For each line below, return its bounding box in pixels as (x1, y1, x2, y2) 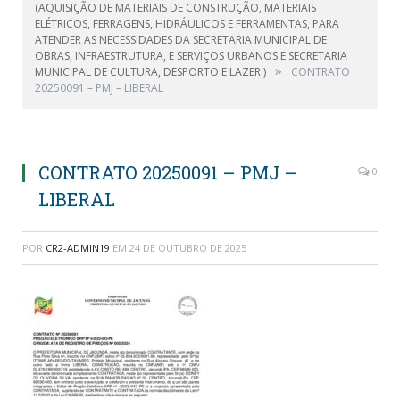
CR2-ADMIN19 (46, 241, 110, 254)
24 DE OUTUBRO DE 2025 (129, 241, 246, 254)
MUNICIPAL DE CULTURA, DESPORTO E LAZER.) (35, 64, 266, 79)
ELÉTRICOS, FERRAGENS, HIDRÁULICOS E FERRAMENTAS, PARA (35, 16, 339, 31)
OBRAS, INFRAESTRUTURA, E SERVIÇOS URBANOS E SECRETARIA (35, 48, 347, 63)
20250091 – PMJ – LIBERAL (35, 80, 163, 96)
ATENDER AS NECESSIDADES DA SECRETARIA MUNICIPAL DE (35, 32, 327, 47)
